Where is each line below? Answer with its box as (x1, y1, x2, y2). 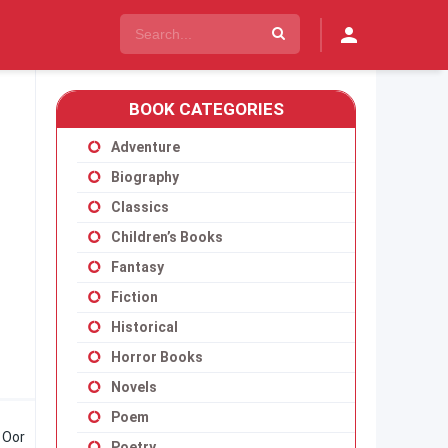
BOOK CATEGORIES (128, 99, 284, 119)
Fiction (111, 289, 158, 305)
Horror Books (111, 349, 203, 365)
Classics (111, 199, 169, 215)
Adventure (111, 139, 180, 155)
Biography (111, 169, 179, 185)
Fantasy (111, 259, 164, 275)
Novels (111, 379, 157, 395)
